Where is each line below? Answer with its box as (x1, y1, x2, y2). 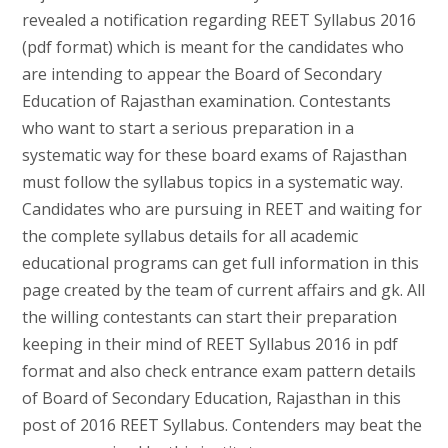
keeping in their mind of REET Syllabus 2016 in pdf (21, 332, 398, 355)
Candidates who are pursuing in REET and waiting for (21, 197, 422, 220)
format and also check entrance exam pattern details (21, 359, 416, 382)
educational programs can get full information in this (21, 251, 419, 274)
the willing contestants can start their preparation (21, 305, 397, 328)
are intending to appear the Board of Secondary (21, 62, 382, 85)
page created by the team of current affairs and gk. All (21, 278, 425, 301)
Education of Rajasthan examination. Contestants (21, 89, 391, 112)
